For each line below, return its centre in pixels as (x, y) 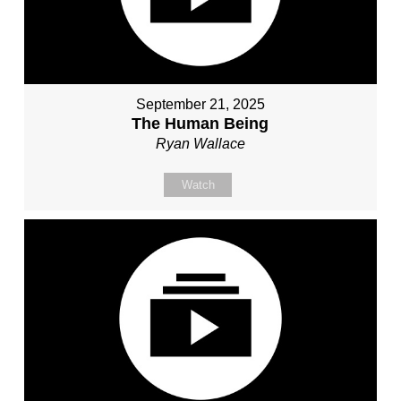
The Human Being (200, 123)
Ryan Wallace (200, 143)
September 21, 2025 (200, 104)
